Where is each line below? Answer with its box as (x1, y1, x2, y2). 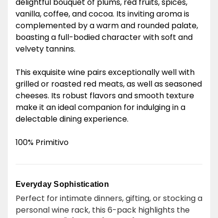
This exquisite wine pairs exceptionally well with (16, 67, 195, 78)
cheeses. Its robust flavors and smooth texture (16, 90, 194, 101)
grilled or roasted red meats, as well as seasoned (16, 78, 202, 90)
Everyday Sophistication (16, 180, 109, 188)
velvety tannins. (16, 43, 75, 54)
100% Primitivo (16, 137, 69, 148)
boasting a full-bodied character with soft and (16, 32, 193, 43)
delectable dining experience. (16, 113, 128, 125)
